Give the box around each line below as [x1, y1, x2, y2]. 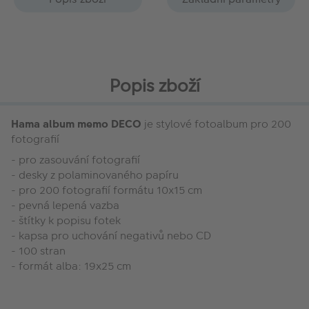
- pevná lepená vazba [11, 197, 119, 213]
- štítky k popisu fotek [11, 212, 121, 228]
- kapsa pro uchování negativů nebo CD [11, 227, 211, 243]
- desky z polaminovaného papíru [11, 166, 179, 183]
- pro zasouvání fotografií [11, 151, 140, 168]
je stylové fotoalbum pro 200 [141, 115, 291, 132]
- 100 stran [11, 242, 66, 259]
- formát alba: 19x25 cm [11, 257, 131, 274]
